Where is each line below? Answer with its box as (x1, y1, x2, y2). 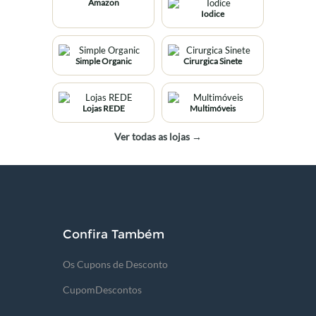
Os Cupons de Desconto (63, 257, 168, 270)
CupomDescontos (63, 283, 142, 296)
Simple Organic (75, 55, 132, 66)
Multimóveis (190, 102, 236, 114)
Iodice (201, 8, 224, 19)
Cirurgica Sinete (183, 55, 242, 66)
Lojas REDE (82, 102, 125, 114)
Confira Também (63, 226, 164, 241)
